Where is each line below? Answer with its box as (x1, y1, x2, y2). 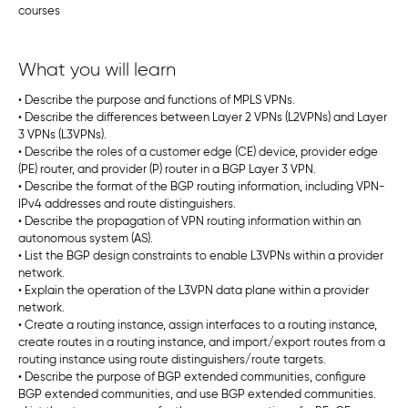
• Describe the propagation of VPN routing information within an (18, 215, 361, 228)
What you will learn (18, 61, 176, 80)
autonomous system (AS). (18, 232, 153, 245)
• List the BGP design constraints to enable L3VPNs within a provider (18, 250, 383, 262)
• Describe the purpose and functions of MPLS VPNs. (18, 94, 295, 107)
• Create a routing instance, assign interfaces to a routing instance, (18, 319, 377, 331)
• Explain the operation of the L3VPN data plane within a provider (18, 284, 369, 297)
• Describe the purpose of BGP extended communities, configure (18, 371, 366, 383)
